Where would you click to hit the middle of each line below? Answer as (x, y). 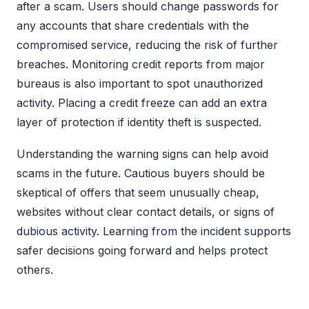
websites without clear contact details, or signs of (146, 211)
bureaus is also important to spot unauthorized (140, 83)
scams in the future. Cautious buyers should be (141, 173)
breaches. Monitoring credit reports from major (141, 64)
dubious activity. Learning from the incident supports (154, 231)
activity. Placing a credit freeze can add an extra (142, 102)
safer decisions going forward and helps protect (142, 250)
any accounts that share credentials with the (133, 25)
